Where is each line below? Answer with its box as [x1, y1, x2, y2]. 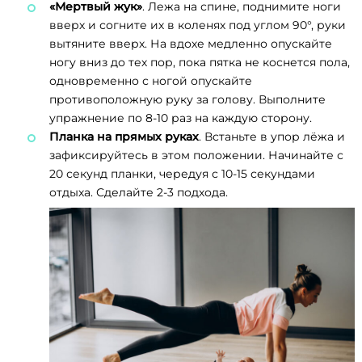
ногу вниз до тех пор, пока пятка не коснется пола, [49, 54, 350, 69]
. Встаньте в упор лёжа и [199, 128, 345, 144]
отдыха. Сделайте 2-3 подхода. [49, 184, 228, 200]
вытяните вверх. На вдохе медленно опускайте [49, 36, 332, 51]
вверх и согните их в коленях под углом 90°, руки [49, 17, 346, 32]
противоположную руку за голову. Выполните [49, 91, 326, 107]
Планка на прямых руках [49, 128, 199, 144]
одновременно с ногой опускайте [49, 73, 252, 88]
